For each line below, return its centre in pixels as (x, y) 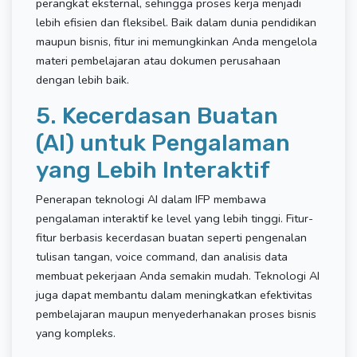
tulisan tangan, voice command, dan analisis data (162, 257)
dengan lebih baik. (82, 80)
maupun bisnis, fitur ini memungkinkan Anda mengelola (177, 41)
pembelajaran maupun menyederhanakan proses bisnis (176, 314)
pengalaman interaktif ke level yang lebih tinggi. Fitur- (175, 218)
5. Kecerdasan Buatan (157, 116)
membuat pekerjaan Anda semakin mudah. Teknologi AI (178, 276)
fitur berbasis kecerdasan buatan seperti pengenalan (171, 237)
